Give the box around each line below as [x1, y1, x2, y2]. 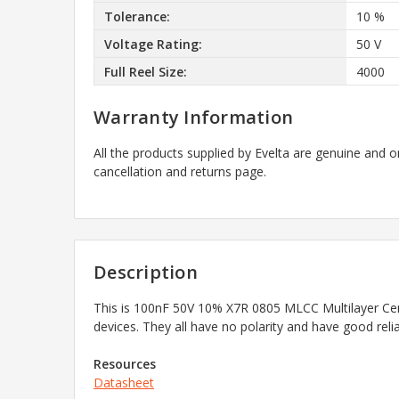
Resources [94, 355, 156, 373]
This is [94, 299, 134, 317]
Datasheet [94, 374, 154, 392]
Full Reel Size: [103, 62, 187, 80]
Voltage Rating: [103, 35, 202, 53]
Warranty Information [94, 105, 293, 130]
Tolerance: [103, 7, 170, 25]
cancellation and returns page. [94, 163, 266, 181]
